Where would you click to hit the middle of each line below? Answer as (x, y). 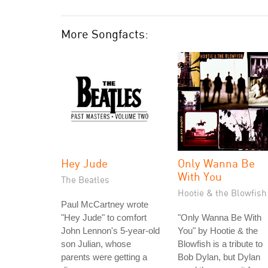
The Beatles (85, 179)
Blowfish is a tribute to (220, 244)
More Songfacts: (105, 34)
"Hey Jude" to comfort (104, 217)
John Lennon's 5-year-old (110, 231)
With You (200, 176)
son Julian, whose (96, 244)
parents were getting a (104, 257)
